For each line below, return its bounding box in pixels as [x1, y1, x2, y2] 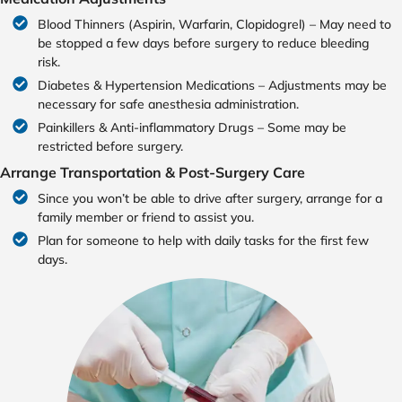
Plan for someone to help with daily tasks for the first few [38, 232, 370, 249]
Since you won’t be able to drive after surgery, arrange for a [38, 190, 383, 207]
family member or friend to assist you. [38, 209, 255, 226]
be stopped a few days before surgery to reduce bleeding [38, 35, 371, 52]
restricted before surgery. [38, 138, 184, 155]
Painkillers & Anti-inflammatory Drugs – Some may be [38, 119, 347, 136]
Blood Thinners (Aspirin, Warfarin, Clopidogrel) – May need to [38, 16, 392, 33]
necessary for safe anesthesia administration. [38, 96, 300, 113]
